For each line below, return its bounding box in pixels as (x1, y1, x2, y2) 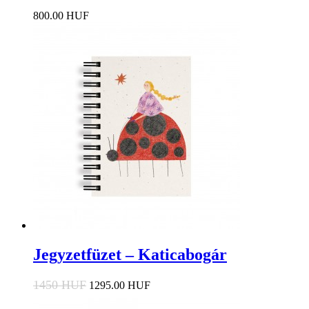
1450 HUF (33, 278, 86, 292)
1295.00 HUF (89, 279, 150, 292)
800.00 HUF (33, 10, 89, 22)
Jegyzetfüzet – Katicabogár (33, 246, 227, 264)
